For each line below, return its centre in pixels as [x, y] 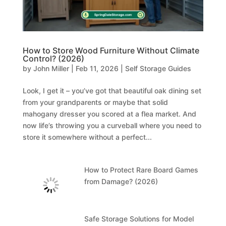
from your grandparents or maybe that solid [95, 102]
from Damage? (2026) [121, 181]
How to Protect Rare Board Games [142, 169]
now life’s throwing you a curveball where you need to [112, 125]
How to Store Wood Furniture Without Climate [111, 50]
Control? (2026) [53, 58]
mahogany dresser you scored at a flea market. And [109, 114]
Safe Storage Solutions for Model [139, 218]
